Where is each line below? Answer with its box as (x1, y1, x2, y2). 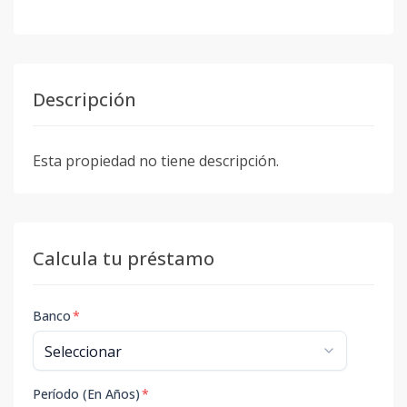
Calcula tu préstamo (33, 246, 214, 271)
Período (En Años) (33, 385, 140, 402)
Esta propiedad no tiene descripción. (33, 151, 279, 171)
